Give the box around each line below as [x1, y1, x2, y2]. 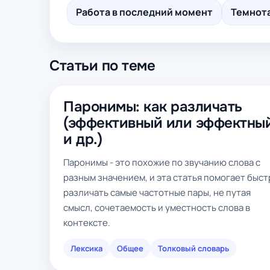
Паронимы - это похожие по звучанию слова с [63, 156, 260, 169]
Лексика [71, 243, 102, 254]
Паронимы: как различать [63, 98, 242, 116]
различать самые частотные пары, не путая [63, 186, 251, 199]
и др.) [63, 130, 102, 148]
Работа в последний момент [76, 5, 213, 19]
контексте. [63, 216, 110, 229]
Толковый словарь [158, 243, 229, 254]
